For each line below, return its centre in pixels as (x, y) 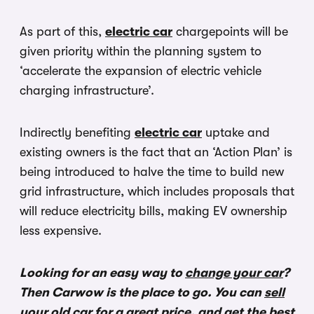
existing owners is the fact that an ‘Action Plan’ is (156, 152)
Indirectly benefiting (77, 132)
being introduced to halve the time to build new (152, 171)
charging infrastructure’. (87, 90)
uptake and (236, 132)
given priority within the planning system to (141, 51)
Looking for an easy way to (102, 272)
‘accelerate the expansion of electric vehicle (141, 70)
